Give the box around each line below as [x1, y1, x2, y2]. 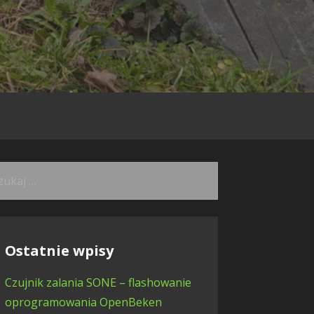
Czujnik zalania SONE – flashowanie [4, 274, 191, 290]
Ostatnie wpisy [4, 241, 114, 261]
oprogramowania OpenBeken [4, 294, 162, 310]
